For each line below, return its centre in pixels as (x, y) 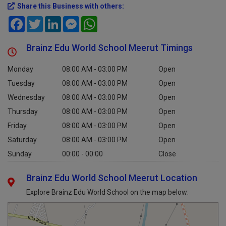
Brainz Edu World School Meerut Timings (110, 47)
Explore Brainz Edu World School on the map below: (108, 192)
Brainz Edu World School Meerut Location (112, 178)
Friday (17, 125)
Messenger (97, 20)
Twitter (54, 20)
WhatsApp (114, 20)
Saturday (22, 139)
